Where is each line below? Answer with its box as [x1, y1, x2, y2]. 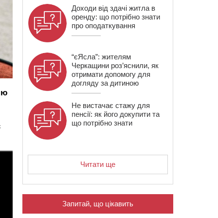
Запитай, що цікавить [62, 200, 133, 208]
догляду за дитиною [72, 79, 139, 87]
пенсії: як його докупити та [72, 110, 160, 118]
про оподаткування [72, 21, 135, 30]
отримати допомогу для [72, 70, 150, 78]
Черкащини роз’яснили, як [72, 61, 159, 70]
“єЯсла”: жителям [72, 53, 131, 61]
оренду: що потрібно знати [72, 13, 160, 21]
